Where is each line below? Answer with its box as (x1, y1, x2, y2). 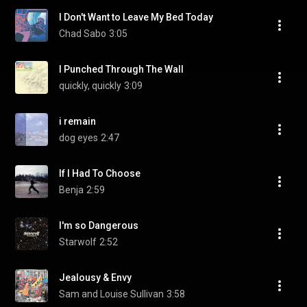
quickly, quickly (59, 80, 121, 91)
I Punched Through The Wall (59, 64, 184, 75)
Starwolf (59, 236, 97, 247)
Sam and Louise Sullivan (59, 288, 164, 299)
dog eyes (59, 132, 98, 143)
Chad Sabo (59, 28, 106, 39)
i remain (59, 116, 96, 127)
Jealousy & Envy (59, 272, 132, 283)
